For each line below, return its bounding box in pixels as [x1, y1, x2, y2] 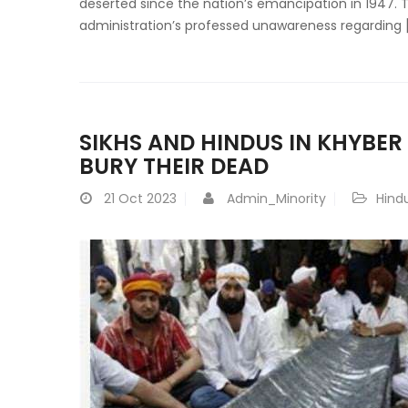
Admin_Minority [227, 189, 326, 208]
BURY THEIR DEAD [79, 151, 269, 181]
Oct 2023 [118, 189, 177, 208]
